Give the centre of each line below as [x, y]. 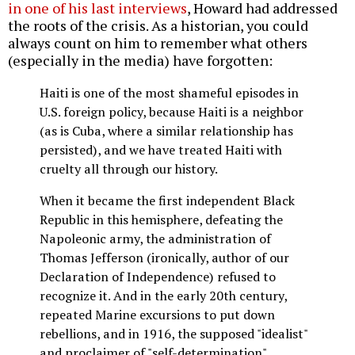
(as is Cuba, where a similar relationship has [166, 131]
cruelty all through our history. [129, 169]
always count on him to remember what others [158, 43]
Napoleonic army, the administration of [155, 239]
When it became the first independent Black [167, 201]
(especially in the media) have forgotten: [140, 61]
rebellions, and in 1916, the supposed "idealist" [174, 334]
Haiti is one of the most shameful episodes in [169, 93]
